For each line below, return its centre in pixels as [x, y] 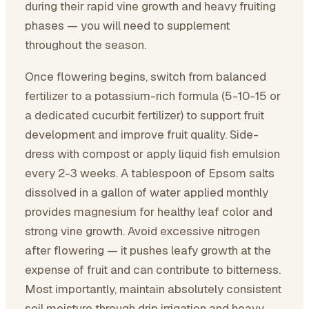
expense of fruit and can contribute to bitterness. [153, 270]
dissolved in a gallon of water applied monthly [147, 192]
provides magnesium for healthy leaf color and [149, 212]
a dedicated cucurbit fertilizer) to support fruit [144, 115]
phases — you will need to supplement [127, 26]
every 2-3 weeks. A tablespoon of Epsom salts [150, 173]
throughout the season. [86, 45]
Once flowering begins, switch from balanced [146, 77]
